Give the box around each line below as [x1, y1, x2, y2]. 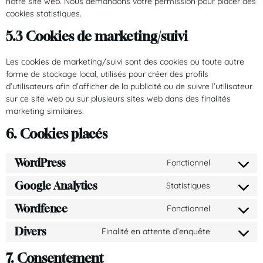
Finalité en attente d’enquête [102, 226, 210, 237]
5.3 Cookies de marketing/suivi [6, 28, 188, 44]
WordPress [15, 156, 65, 170]
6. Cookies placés [6, 126, 107, 141]
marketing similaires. [6, 105, 84, 116]
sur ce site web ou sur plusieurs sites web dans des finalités [6, 93, 231, 104]
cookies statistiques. [6, 8, 82, 19]
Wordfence [15, 202, 68, 215]
